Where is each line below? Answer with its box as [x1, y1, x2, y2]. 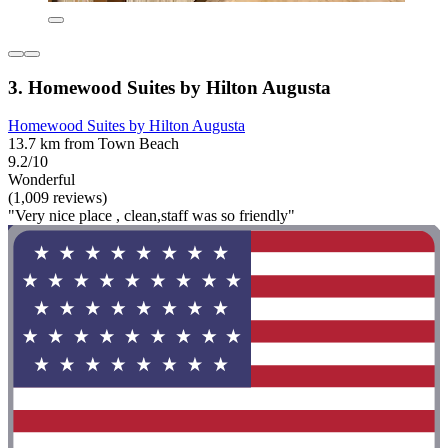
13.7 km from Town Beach [8, 135, 179, 153]
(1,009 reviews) [8, 189, 107, 207]
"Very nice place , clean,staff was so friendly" [8, 207, 295, 225]
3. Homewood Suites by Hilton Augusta [8, 76, 331, 98]
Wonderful [8, 171, 75, 189]
